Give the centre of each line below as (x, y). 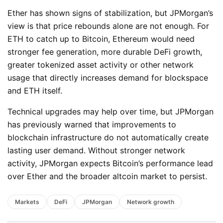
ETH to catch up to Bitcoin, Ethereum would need (101, 39)
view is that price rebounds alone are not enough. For (108, 26)
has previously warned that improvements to (92, 124)
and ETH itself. (35, 90)
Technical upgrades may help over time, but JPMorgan (111, 111)
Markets (27, 202)
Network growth (151, 202)
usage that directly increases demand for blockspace (108, 77)
